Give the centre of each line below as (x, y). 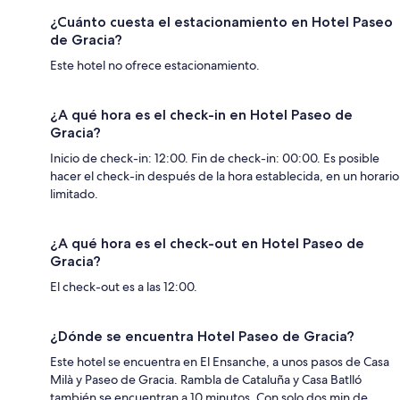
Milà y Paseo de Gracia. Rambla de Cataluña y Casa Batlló (206, 379)
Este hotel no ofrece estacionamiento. (155, 65)
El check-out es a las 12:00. (124, 286)
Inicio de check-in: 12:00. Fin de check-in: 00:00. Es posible (215, 158)
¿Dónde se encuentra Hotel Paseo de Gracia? (202, 336)
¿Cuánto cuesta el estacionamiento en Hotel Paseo (221, 21)
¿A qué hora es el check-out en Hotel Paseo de (207, 243)
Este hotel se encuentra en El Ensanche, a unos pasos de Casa (220, 361)
